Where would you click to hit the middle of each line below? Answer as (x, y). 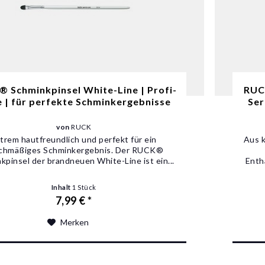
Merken (74, 222)
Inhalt (62, 187)
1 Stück (84, 187)
